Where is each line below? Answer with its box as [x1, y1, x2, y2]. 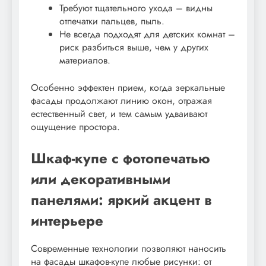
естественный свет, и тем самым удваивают [31, 106, 207, 121]
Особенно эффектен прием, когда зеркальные [31, 80, 225, 94]
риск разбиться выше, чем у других [59, 40, 208, 54]
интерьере [31, 210, 103, 231]
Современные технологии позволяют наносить [31, 242, 226, 256]
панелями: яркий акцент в [31, 189, 212, 210]
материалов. [59, 53, 110, 67]
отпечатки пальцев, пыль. [59, 14, 164, 28]
